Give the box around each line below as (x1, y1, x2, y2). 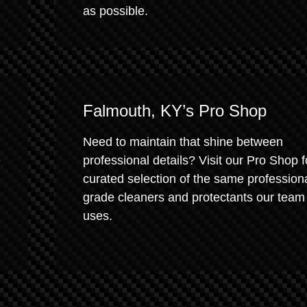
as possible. (83, 4, 148, 18)
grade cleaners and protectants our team (83, 191, 305, 204)
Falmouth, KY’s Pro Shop (83, 101, 267, 120)
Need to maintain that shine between (83, 135, 283, 149)
